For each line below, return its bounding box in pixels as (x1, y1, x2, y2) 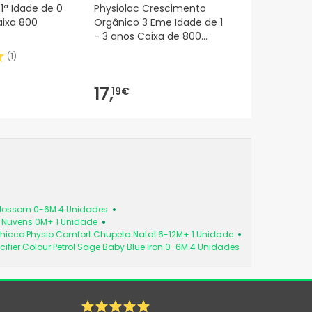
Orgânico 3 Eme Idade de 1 (94, 15, 223, 30)
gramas (94, 43, 132, 58)
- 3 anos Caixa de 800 (94, 29, 201, 44)
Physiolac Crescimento (94, 1, 206, 16)
